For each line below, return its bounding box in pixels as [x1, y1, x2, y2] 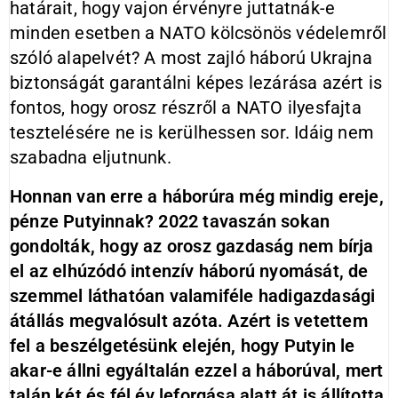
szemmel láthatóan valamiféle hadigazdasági [10, 285, 376, 306]
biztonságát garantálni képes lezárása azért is [10, 72, 383, 93]
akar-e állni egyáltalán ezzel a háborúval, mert [10, 360, 384, 381]
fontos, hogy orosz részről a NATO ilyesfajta [10, 97, 362, 118]
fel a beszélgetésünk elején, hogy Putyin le [10, 335, 355, 356]
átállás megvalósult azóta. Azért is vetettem [10, 310, 368, 331]
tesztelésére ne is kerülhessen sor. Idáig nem [10, 122, 375, 143]
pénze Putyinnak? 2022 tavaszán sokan [10, 211, 330, 232]
